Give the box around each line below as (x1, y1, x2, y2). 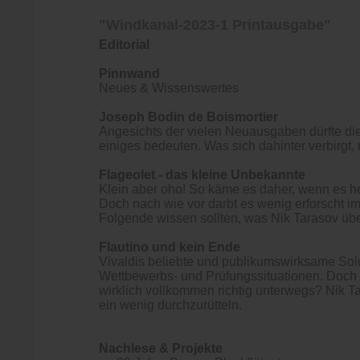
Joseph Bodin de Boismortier (99, 110, 278, 124)
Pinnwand (99, 67, 160, 80)
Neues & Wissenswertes (99, 81, 239, 95)
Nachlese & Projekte (99, 342, 223, 355)
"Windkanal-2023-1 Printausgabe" (99, 17, 331, 33)
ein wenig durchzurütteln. (99, 298, 242, 312)
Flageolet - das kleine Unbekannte (99, 168, 305, 182)
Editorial (99, 38, 149, 51)
